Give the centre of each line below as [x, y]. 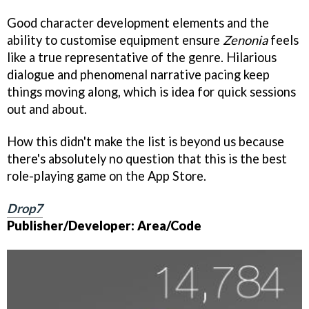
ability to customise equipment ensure [115, 40]
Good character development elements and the [138, 23]
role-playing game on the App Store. [107, 176]
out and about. [47, 109]
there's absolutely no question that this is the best [147, 159]
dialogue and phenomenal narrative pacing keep [138, 75]
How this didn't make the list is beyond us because [146, 142]
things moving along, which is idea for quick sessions [151, 92]
